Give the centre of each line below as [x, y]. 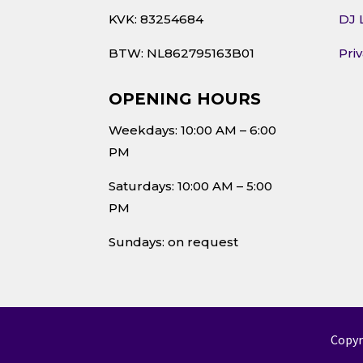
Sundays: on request [174, 242]
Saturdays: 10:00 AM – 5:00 [191, 186]
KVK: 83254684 [156, 19]
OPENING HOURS [185, 99]
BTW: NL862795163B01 [182, 53]
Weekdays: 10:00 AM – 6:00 [193, 130]
